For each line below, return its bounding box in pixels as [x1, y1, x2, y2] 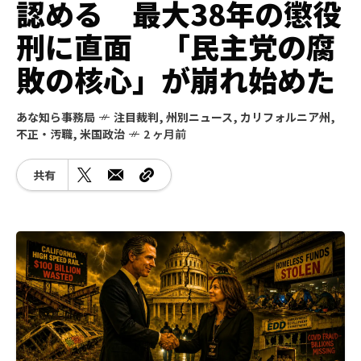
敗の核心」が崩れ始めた [16, 58, 335, 100]
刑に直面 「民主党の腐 [16, 25, 335, 67]
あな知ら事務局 [16, 109, 95, 125]
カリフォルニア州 [240, 109, 330, 125]
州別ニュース [166, 109, 233, 125]
